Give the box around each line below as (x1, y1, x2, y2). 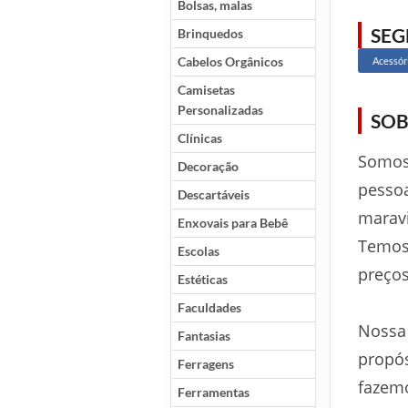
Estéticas (178, 271, 228, 287)
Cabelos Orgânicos (178, 54, 283, 69)
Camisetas (178, 82, 235, 97)
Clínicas (178, 130, 222, 146)
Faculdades (178, 300, 241, 315)
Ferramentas (178, 384, 250, 400)
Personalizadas (178, 102, 263, 117)
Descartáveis (178, 187, 250, 202)
